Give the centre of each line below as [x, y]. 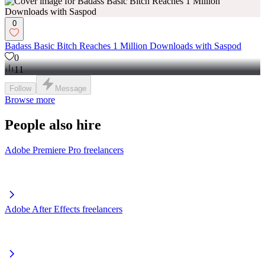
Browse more [30, 100]
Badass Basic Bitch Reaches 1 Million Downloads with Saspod [123, 46]
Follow [20, 89]
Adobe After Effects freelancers [64, 209]
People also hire [53, 125]
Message [71, 89]
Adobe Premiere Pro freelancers [64, 150]
